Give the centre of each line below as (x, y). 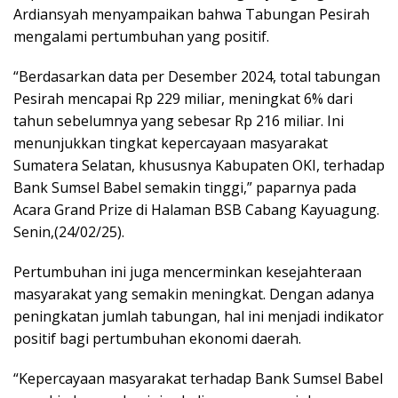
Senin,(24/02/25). (69, 232)
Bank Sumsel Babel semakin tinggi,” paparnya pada (185, 188)
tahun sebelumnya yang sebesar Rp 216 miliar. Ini (179, 121)
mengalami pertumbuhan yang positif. (141, 37)
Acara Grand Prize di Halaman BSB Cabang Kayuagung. (196, 210)
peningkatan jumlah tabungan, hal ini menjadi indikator (199, 317)
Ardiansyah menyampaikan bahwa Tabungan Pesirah (191, 15)
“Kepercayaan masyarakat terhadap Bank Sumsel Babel (198, 379)
